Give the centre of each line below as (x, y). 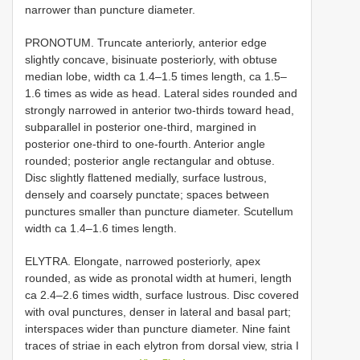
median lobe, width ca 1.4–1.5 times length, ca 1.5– (156, 76)
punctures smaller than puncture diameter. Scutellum (159, 211)
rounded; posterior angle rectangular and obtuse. (150, 160)
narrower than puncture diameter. (110, 9)
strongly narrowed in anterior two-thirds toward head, (160, 110)
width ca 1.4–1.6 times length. (101, 228)
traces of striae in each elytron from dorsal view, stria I (162, 345)
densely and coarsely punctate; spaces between (147, 194)
